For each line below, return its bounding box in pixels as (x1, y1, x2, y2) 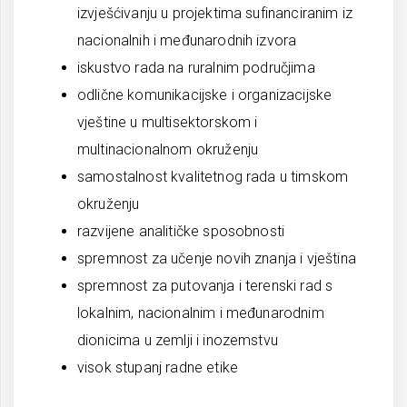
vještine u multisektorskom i (77, 114, 258, 131)
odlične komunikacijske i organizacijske (77, 86, 333, 104)
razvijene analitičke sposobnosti (77, 223, 285, 240)
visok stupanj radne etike (77, 359, 238, 376)
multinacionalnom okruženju (77, 141, 259, 158)
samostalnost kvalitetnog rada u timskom (77, 168, 349, 185)
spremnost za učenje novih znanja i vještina (77, 250, 356, 267)
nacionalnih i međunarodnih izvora (77, 32, 297, 49)
